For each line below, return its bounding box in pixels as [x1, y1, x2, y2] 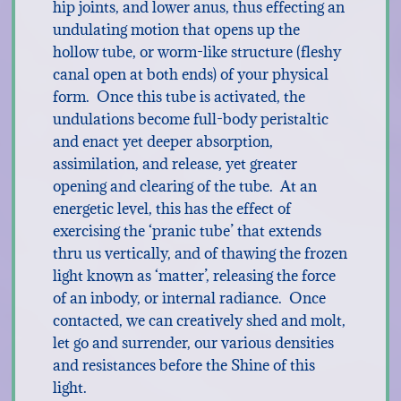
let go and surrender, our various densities [52, 333, 334, 353]
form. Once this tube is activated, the [52, 87, 305, 107]
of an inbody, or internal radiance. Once [52, 288, 326, 308]
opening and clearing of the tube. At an [52, 176, 317, 196]
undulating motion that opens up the [52, 20, 300, 39]
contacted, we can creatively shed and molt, [52, 311, 346, 330]
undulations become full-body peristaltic [52, 109, 328, 129]
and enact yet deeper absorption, [52, 132, 273, 151]
